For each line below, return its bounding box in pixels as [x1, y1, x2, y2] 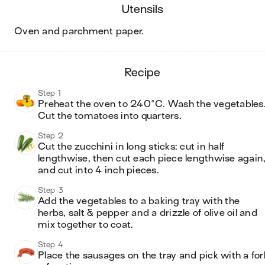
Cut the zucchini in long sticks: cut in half [38, 141, 224, 152]
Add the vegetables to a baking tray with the [38, 196, 240, 206]
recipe [131, 66, 160, 79]
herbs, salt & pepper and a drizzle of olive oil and [38, 208, 257, 218]
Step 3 [38, 186, 64, 195]
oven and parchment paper [22, 26, 141, 37]
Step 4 [38, 240, 64, 249]
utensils [129, 3, 163, 15]
